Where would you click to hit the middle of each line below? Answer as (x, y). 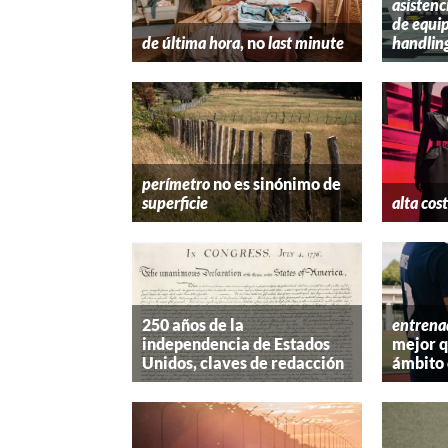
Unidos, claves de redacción (243, 362)
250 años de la (193, 324)
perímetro (176, 184)
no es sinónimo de (275, 184)
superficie (175, 203)
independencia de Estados (236, 343)
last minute (306, 43)
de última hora (191, 43)
